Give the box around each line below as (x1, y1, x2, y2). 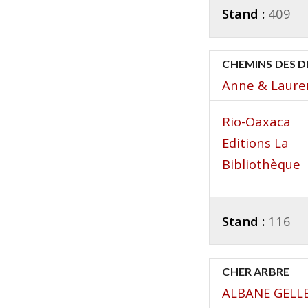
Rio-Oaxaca (222, 113, 291, 131)
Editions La (222, 134, 289, 152)
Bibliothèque (222, 155, 301, 173)
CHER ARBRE (222, 264, 289, 278)
